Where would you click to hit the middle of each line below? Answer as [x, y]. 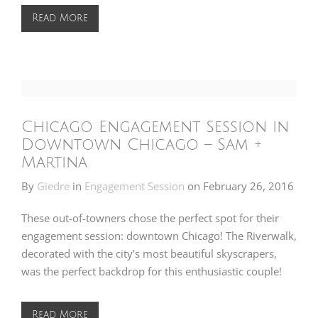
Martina [54, 163]
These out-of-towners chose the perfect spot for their [150, 218]
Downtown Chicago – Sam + [142, 145]
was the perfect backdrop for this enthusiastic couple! [152, 271]
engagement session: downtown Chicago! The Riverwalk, [159, 236]
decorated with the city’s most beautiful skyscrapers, [149, 253]
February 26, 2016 [248, 186]
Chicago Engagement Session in [155, 127]
